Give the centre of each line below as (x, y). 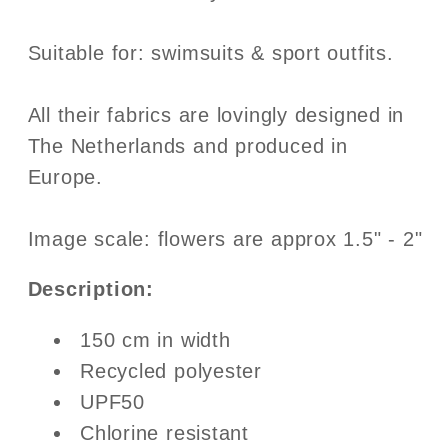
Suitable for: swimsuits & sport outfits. (210, 52)
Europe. (65, 176)
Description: (90, 289)
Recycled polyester (171, 370)
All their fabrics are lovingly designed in (216, 114)
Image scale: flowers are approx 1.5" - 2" (225, 238)
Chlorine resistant (165, 432)
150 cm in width (155, 339)
